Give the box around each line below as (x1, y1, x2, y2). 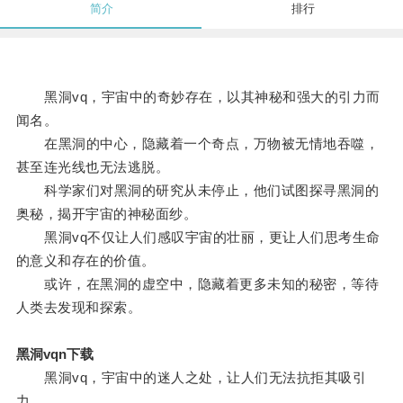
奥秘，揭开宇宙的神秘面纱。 (15, 206, 198, 222)
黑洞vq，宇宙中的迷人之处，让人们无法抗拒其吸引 (15, 370, 367, 386)
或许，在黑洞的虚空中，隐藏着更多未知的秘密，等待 (15, 276, 380, 292)
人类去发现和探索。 (15, 300, 142, 316)
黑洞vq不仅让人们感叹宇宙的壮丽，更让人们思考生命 (15, 229, 381, 246)
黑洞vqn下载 (15, 346, 94, 363)
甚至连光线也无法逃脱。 (15, 159, 170, 175)
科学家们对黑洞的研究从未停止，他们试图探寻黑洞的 (15, 183, 380, 199)
